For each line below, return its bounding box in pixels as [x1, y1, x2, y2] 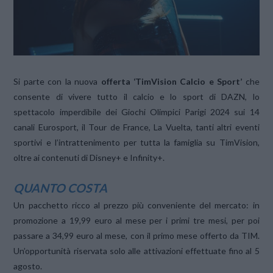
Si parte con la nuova [13, 76, 98, 87]
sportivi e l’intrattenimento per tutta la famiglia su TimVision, [13, 137, 260, 148]
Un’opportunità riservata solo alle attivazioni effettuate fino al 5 [13, 246, 260, 257]
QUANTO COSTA [13, 180, 108, 195]
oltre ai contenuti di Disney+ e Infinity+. [13, 152, 165, 163]
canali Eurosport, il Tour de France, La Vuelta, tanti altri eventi [13, 122, 260, 133]
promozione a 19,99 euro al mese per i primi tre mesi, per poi [13, 215, 260, 226]
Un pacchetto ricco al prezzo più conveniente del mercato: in [13, 200, 260, 211]
